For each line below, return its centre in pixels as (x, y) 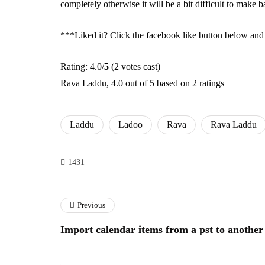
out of (136, 83)
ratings (211, 83)
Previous (91, 205)
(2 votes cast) (135, 67)
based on (173, 83)
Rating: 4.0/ (82, 67)
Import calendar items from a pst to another (162, 230)
